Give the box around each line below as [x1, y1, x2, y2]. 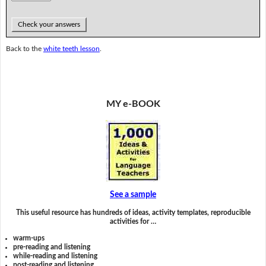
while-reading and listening [13, 252, 98, 259]
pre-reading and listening [13, 243, 91, 251]
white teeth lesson [43, 45, 100, 53]
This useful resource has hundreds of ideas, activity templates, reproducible [15, 209, 251, 217]
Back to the [5, 45, 43, 53]
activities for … [110, 218, 156, 226]
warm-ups [13, 234, 45, 242]
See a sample [110, 191, 156, 199]
